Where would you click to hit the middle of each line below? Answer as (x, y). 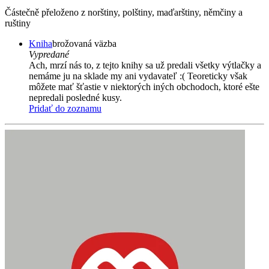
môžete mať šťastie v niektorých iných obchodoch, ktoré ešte (144, 87)
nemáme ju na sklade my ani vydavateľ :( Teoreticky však (138, 76)
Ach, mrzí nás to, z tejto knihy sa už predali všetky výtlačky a (145, 65)
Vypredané (49, 55)
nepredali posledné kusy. (75, 98)
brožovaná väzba (84, 44)
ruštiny (18, 23)
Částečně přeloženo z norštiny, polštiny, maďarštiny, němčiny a (124, 13)
